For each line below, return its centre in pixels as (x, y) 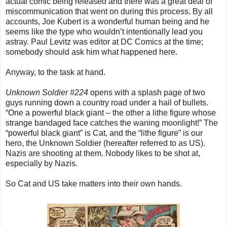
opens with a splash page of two (147, 93)
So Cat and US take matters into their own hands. (94, 184)
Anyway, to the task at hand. (55, 72)
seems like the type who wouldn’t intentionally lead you (104, 32)
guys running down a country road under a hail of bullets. (107, 103)
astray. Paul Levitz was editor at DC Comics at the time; (104, 42)
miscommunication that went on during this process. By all (109, 12)
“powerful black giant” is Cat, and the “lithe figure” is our (104, 133)
